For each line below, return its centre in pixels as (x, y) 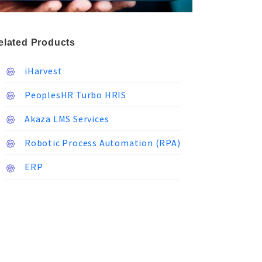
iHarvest (42, 71)
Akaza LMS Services (66, 119)
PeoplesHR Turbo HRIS (74, 95)
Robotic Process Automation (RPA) (101, 143)
